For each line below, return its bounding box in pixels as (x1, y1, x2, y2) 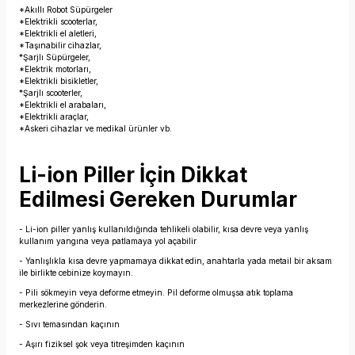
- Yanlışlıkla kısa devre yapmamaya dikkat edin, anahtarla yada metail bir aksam (19, 256, 332, 265)
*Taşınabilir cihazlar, (19, 40, 101, 50)
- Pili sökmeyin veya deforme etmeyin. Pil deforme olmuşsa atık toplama (19, 288, 293, 297)
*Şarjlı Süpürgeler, (19, 52, 90, 62)
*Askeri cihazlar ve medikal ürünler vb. (19, 124, 172, 133)
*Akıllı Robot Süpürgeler (19, 5, 113, 14)
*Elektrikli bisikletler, (19, 76, 98, 86)
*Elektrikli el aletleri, (19, 29, 97, 38)
